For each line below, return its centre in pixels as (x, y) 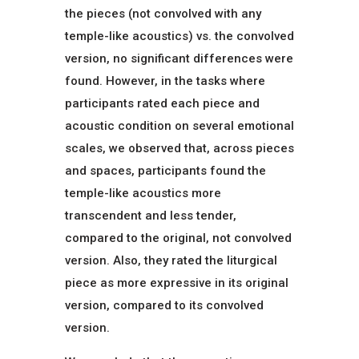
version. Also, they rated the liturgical (171, 260)
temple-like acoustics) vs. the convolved (179, 36)
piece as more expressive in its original (176, 282)
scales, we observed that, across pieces (179, 148)
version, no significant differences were (179, 58)
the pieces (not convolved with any (163, 13)
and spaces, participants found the (165, 170)
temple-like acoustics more (143, 193)
